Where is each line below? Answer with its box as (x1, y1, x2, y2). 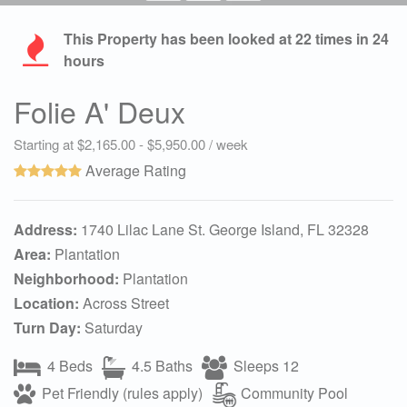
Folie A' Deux (14, 89, 185, 132)
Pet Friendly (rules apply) (38, 382, 203, 403)
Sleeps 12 (230, 354, 299, 376)
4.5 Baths (128, 354, 193, 376)
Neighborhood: (14, 267, 119, 289)
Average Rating (82, 159, 186, 181)
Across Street (79, 292, 169, 313)
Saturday (81, 316, 143, 338)
